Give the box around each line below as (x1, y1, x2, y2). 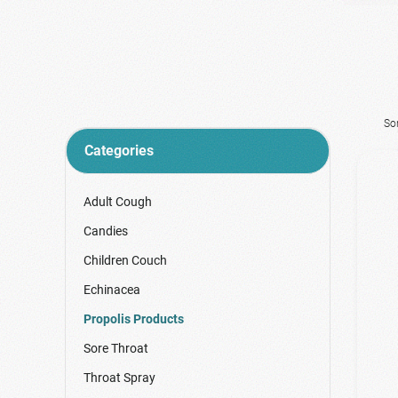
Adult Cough (83, 195, 152, 210)
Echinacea (83, 283, 140, 298)
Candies (83, 224, 128, 239)
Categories (84, 142, 154, 160)
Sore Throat (83, 341, 148, 356)
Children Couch (83, 253, 167, 268)
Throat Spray (83, 370, 155, 386)
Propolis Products (83, 312, 184, 327)
